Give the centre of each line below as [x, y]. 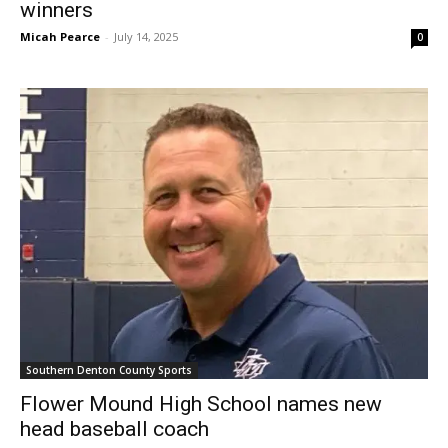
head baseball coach [114, 428]
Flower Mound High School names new [201, 403]
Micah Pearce [60, 36]
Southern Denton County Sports [109, 369]
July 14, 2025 [146, 36]
